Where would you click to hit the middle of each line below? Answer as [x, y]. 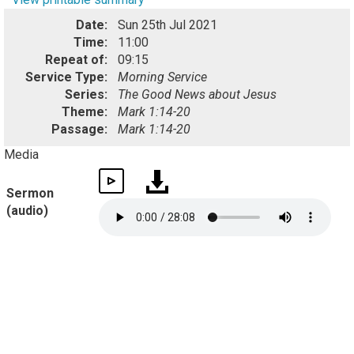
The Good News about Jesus [197, 94]
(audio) [27, 211]
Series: [88, 94]
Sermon [30, 193]
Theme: [86, 112]
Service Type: [68, 77]
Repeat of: [78, 60]
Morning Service [162, 77]
